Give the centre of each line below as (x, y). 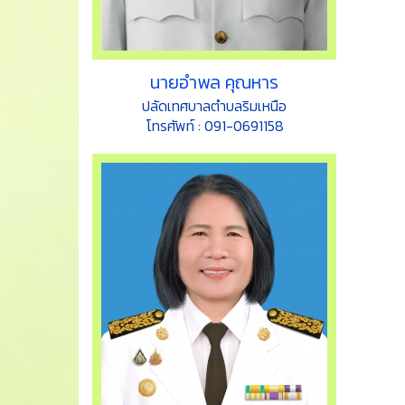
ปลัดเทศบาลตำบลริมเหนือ (214, 106)
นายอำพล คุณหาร (214, 83)
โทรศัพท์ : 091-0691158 (214, 126)
